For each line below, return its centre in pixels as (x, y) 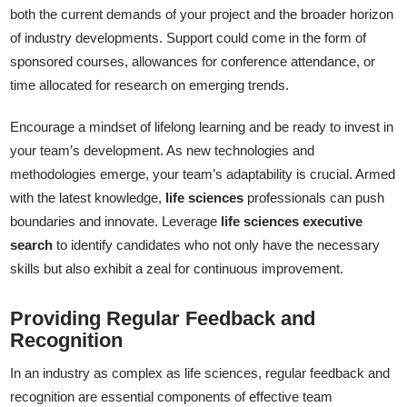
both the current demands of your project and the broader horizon (202, 15)
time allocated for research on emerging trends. (150, 85)
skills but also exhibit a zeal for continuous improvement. (177, 269)
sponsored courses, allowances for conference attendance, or (193, 62)
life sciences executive (292, 222)
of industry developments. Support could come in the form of (189, 38)
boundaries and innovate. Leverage (116, 222)
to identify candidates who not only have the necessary (217, 245)
